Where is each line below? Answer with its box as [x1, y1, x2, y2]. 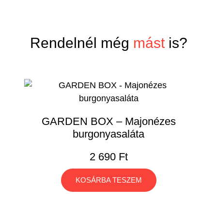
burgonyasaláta [73, 127, 144, 140]
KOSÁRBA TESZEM [75, 175, 142, 184]
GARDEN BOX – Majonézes [41, 115, 176, 127]
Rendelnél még [30, 34, 129, 51]
